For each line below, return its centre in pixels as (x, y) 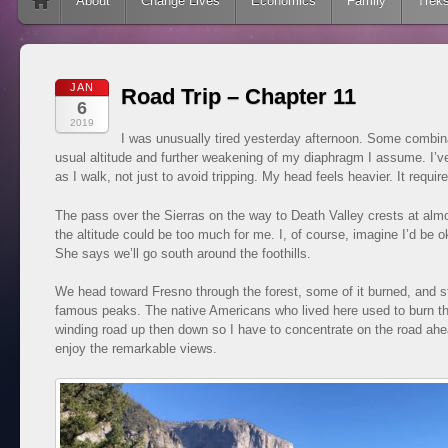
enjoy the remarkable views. (138, 349)
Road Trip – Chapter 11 (238, 96)
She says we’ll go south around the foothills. (183, 253)
